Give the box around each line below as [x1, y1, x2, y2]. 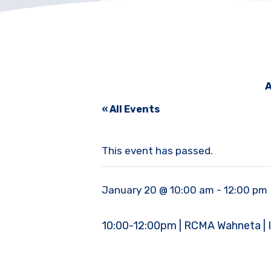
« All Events [102, 103, 160, 116]
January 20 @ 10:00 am [102, 184, 214, 197]
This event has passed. [102, 145, 213, 157]
